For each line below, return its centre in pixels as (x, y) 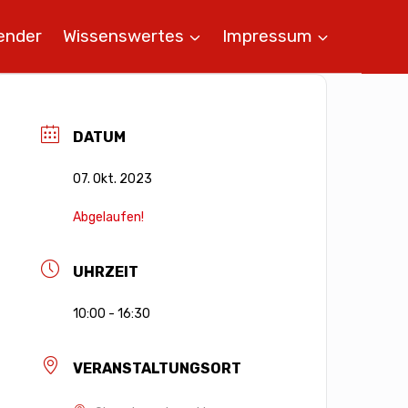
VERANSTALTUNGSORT (158, 368)
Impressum (267, 36)
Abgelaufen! (109, 217)
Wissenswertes (123, 36)
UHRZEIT (106, 272)
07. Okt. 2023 (113, 179)
